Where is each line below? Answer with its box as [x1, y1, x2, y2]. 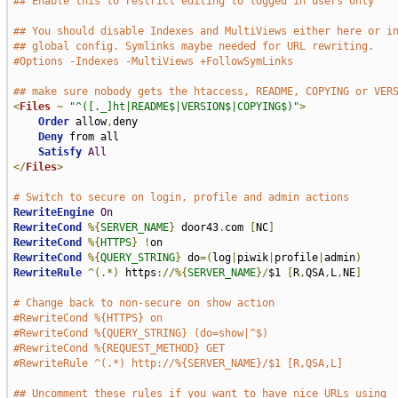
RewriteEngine [12, 206, 94, 219]
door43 [174, 221, 219, 234]
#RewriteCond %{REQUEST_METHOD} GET [12, 342, 225, 354]
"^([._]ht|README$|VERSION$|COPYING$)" [68, 100, 299, 113]
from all [62, 131, 119, 143]
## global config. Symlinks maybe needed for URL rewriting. [12, 40, 374, 52]
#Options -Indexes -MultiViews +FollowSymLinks [12, 55, 293, 68]
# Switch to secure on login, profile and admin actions [12, 191, 349, 203]
